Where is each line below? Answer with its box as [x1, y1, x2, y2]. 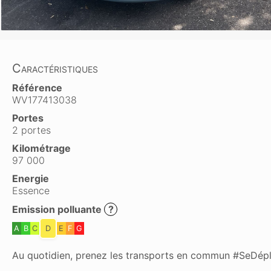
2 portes [12, 124, 51, 136]
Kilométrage [12, 142, 71, 154]
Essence [12, 184, 50, 197]
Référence [12, 82, 62, 94]
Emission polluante [12, 203, 104, 215]
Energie [12, 172, 49, 184]
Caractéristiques [12, 61, 98, 76]
